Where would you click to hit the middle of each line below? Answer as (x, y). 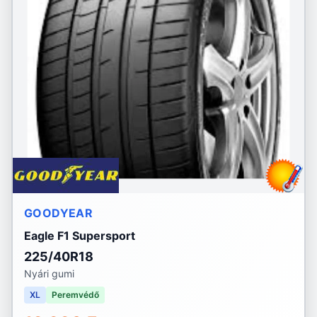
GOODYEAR (59, 213)
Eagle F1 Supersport (80, 236)
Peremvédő (75, 295)
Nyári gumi (49, 273)
